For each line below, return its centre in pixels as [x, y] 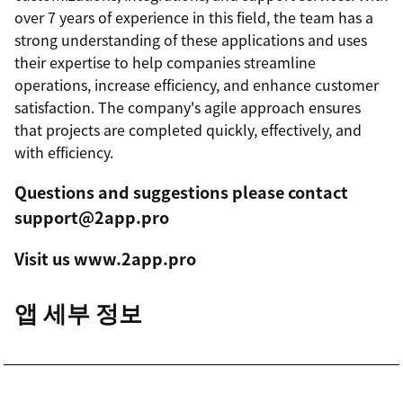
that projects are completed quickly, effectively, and [188, 129]
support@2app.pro [92, 217]
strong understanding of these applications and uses [191, 39]
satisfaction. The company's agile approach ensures [188, 107]
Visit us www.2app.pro [105, 258]
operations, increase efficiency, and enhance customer [197, 84]
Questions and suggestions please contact [181, 192]
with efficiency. [64, 152]
